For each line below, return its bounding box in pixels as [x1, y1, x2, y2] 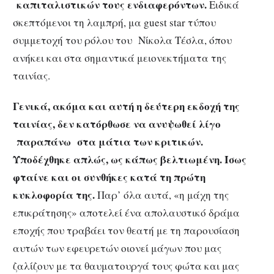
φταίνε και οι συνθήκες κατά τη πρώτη [13, 169, 206, 185]
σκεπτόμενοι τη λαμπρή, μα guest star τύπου [13, 15, 216, 29]
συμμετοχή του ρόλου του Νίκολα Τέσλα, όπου [13, 32, 232, 47]
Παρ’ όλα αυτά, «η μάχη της [95, 188, 229, 202]
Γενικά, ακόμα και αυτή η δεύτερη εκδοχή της [13, 98, 240, 114]
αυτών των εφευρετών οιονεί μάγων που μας [13, 241, 221, 256]
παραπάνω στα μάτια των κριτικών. [13, 134, 203, 150]
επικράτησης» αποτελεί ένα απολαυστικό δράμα [13, 206, 240, 220]
